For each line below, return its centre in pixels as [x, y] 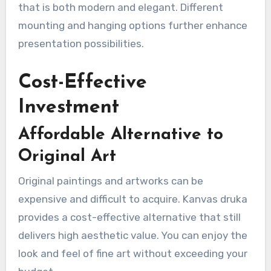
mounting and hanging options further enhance [132, 26]
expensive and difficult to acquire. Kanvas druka [132, 199]
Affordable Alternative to [120, 135]
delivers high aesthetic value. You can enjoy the [132, 235]
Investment [68, 108]
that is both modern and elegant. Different [120, 8]
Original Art [67, 157]
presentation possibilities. [81, 44]
